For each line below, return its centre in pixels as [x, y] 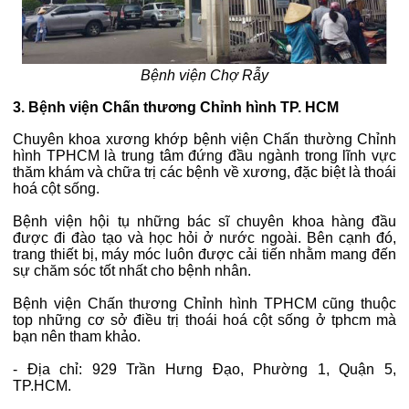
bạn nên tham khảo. [77, 336]
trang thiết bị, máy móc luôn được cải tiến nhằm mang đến [204, 254]
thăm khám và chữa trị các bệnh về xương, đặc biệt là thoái [204, 172]
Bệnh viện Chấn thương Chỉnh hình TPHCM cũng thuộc [204, 303]
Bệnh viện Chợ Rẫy [204, 75]
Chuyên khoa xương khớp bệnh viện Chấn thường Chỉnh [204, 139]
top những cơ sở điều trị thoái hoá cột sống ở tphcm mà [204, 320]
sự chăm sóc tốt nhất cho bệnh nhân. [132, 270]
